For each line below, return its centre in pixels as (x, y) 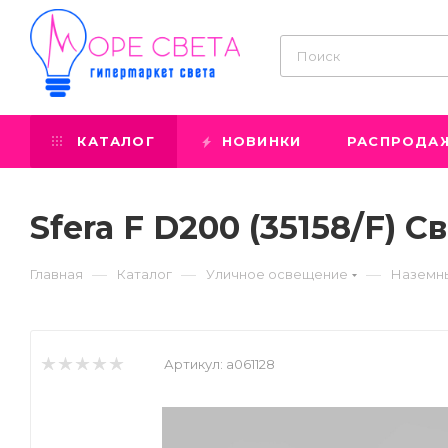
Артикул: (193, 364)
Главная (56, 274)
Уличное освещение (277, 274)
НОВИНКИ (259, 141)
